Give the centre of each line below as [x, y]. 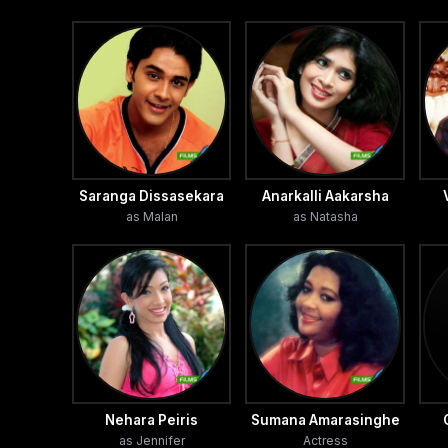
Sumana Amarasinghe [325, 419]
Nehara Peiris [152, 419]
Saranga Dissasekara [152, 196]
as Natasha [325, 217]
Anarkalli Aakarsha [325, 196]
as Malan [151, 217]
